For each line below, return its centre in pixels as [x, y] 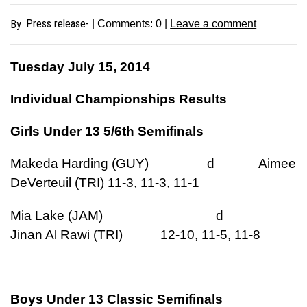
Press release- [58, 23]
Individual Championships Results [119, 99]
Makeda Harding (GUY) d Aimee [153, 164]
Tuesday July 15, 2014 [80, 66]
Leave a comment [213, 23]
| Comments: [123, 23]
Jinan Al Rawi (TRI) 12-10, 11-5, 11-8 [135, 234]
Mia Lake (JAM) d [137, 215]
